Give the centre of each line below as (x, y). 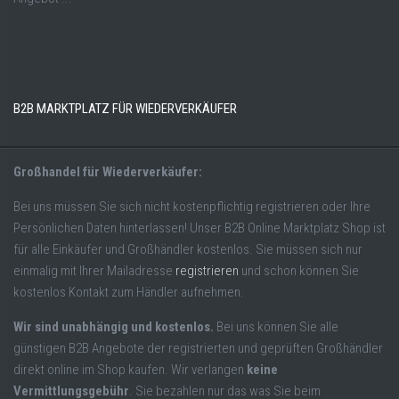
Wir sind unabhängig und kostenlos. (114, 327)
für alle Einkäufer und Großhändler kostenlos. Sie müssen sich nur (188, 250)
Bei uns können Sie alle (276, 327)
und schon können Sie (299, 271)
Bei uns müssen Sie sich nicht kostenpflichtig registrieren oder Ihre (192, 207)
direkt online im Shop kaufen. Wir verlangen (130, 370)
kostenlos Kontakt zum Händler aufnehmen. (129, 293)
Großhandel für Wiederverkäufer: (108, 172)
